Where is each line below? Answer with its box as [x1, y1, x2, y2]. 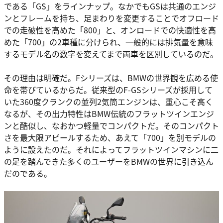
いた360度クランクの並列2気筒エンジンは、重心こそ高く [4, 96, 213, 108]
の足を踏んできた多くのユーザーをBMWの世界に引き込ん [4, 155, 214, 168]
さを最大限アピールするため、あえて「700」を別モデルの [4, 131, 216, 144]
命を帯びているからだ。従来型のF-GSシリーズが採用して [4, 84, 213, 96]
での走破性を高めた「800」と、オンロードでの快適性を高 [4, 24, 216, 36]
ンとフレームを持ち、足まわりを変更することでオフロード [4, 12, 219, 24]
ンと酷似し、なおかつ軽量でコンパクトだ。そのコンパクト [4, 119, 219, 132]
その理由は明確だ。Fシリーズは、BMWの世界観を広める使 [4, 72, 218, 84]
